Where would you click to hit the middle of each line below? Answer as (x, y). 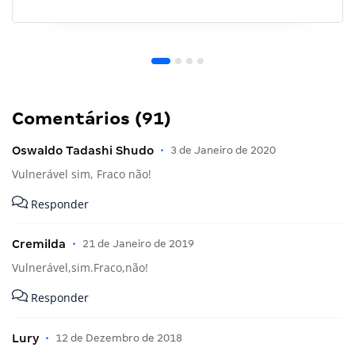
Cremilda (39, 244)
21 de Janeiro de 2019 (138, 244)
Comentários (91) (92, 119)
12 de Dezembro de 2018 (119, 338)
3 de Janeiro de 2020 (223, 151)
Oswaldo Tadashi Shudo (83, 151)
